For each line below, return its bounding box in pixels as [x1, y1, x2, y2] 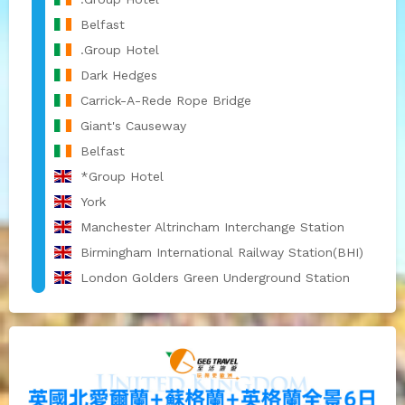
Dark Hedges [80, 67, 157, 82]
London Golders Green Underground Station [80, 269, 350, 285]
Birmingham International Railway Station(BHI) [80, 244, 363, 259]
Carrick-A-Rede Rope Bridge [80, 92, 251, 108]
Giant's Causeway [80, 118, 186, 133]
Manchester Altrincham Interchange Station [80, 219, 344, 234]
